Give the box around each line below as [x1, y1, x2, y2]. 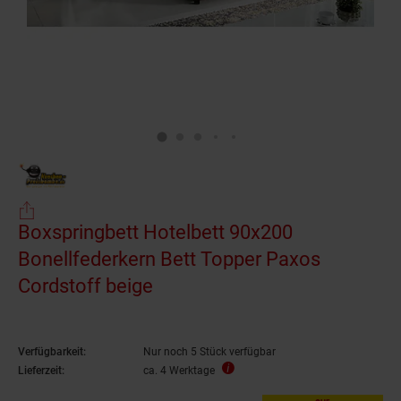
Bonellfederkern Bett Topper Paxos [18, 247, 320, 270]
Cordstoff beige [18, 274, 153, 297]
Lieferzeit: [18, 363, 64, 377]
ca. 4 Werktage [143, 363, 215, 377]
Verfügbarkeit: [18, 345, 86, 358]
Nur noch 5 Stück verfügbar [143, 345, 276, 358]
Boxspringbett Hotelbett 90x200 [18, 220, 293, 243]
